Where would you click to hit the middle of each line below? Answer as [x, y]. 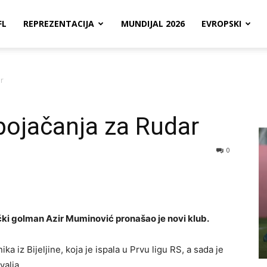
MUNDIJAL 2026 [153, 24]
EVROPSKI [221, 24]
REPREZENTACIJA [59, 24]
